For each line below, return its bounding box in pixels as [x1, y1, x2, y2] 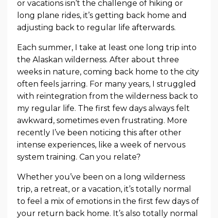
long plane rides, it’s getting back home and [17, 11, 187, 20]
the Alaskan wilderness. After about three [17, 55, 179, 65]
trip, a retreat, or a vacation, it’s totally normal [17, 184, 191, 194]
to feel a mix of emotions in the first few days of [17, 197, 199, 206]
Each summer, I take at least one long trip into [17, 43, 197, 53]
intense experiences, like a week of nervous [17, 140, 185, 150]
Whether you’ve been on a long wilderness [17, 172, 185, 182]
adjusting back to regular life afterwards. [17, 23, 178, 33]
